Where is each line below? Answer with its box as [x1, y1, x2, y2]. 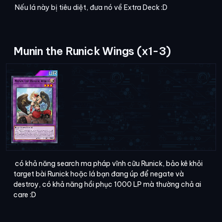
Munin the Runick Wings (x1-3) [13, 44, 171, 58]
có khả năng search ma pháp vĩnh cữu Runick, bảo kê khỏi [13, 159, 203, 168]
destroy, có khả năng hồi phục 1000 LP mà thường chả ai [13, 179, 201, 189]
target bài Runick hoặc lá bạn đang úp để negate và [13, 169, 184, 178]
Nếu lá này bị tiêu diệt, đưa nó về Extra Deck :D [13, 3, 167, 12]
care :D [13, 190, 36, 199]
